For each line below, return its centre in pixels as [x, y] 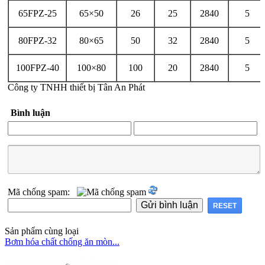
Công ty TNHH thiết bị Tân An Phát [76, 88]
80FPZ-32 [37, 41]
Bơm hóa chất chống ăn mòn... [62, 242]
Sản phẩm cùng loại [42, 231]
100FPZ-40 [37, 68]
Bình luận [30, 113]
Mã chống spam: [42, 192]
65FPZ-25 [37, 14]
